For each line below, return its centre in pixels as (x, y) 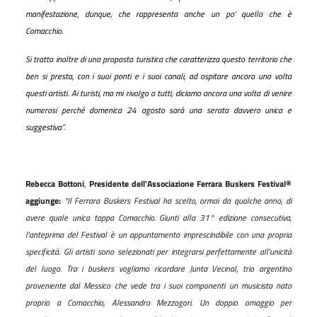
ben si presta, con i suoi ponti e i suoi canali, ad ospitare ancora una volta (158, 76)
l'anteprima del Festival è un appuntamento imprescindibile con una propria (158, 234)
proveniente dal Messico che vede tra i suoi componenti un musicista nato (158, 285)
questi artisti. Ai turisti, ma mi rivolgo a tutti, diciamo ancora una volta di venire (158, 93)
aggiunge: (45, 200)
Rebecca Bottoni (55, 183)
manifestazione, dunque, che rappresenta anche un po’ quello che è (158, 13)
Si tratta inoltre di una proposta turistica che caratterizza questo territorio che (158, 59)
